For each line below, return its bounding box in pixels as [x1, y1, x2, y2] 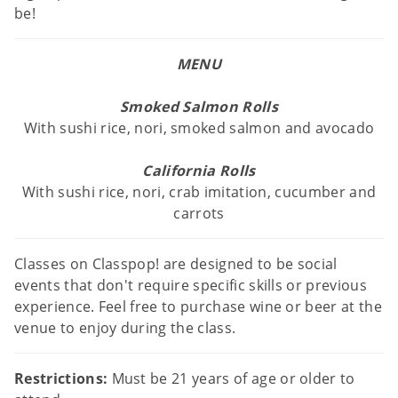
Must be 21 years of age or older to [111, 369, 355, 389]
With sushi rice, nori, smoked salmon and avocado [23, 118, 375, 139]
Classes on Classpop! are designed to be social [14, 254, 338, 275]
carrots [173, 203, 225, 224]
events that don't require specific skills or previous [14, 275, 367, 296]
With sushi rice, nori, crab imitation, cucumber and [21, 182, 377, 203]
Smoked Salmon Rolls [119, 97, 279, 117]
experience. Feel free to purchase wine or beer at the [14, 297, 382, 317]
